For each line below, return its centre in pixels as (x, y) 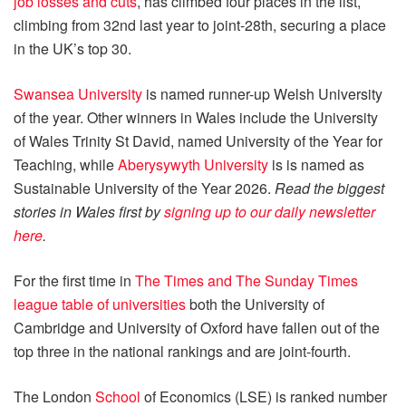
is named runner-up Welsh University (264, 94)
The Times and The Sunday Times (246, 281)
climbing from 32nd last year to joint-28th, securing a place (200, 25)
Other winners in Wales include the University (232, 118)
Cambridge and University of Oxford (128, 328)
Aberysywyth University (193, 165)
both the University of (255, 304)
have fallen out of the (313, 328)
